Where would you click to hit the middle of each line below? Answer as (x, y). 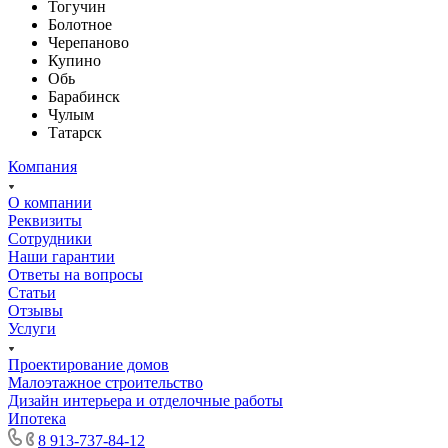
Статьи (32, 292)
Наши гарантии (61, 256)
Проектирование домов (88, 364)
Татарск (75, 132)
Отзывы (35, 310)
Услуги (32, 328)
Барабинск (84, 96)
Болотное (80, 24)
